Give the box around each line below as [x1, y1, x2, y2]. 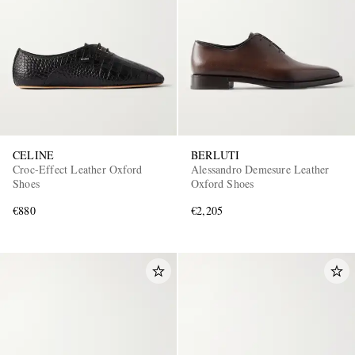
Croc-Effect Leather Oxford [13, 162, 143, 177]
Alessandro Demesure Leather [191, 162, 330, 177]
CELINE [13, 147, 55, 163]
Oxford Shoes [191, 176, 254, 192]
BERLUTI [191, 147, 240, 163]
